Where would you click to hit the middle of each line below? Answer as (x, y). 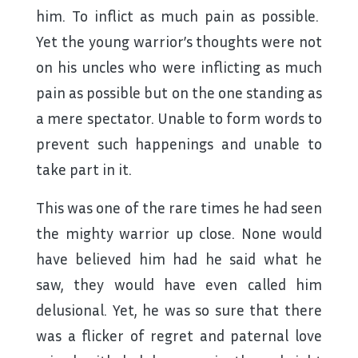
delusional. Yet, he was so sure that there (179, 310)
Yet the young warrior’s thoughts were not (179, 42)
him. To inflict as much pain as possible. (179, 16)
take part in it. (84, 169)
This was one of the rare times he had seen (179, 208)
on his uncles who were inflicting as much (179, 67)
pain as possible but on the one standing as (179, 93)
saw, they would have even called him (179, 284)
